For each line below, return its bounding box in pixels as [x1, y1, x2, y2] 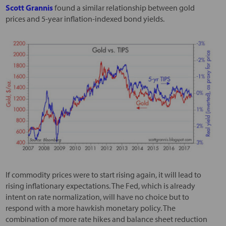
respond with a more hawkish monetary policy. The [5, 203, 176, 213]
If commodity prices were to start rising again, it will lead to [5, 169, 201, 180]
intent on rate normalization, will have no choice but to [5, 192, 189, 202]
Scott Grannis [5, 3, 53, 13]
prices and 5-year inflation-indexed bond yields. [5, 14, 164, 24]
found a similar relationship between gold [52, 3, 195, 13]
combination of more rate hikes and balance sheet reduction [5, 214, 207, 224]
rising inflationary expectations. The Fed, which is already [5, 181, 195, 191]
